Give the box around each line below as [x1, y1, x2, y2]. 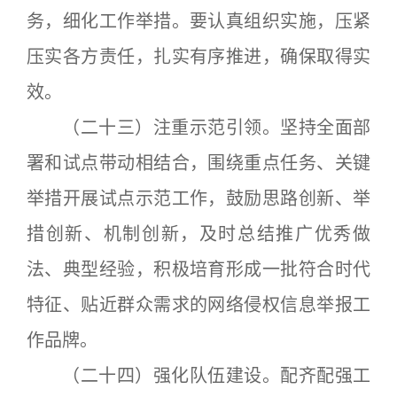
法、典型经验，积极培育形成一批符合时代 [27, 259, 370, 280]
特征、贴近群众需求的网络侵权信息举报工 [27, 294, 370, 315]
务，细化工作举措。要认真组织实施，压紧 [27, 11, 370, 32]
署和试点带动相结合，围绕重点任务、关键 [27, 152, 370, 174]
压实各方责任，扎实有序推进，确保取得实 [27, 46, 370, 67]
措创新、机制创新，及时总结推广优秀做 [27, 223, 370, 245]
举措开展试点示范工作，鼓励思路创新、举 [27, 188, 370, 209]
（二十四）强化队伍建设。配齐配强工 [27, 365, 370, 386]
